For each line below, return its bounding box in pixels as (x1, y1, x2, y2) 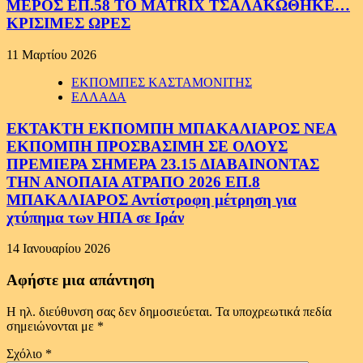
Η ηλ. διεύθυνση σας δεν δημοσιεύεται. (6, 304, 212, 318)
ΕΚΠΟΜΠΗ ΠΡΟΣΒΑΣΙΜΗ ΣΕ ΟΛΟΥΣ (6, 137, 288, 155)
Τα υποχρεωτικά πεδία (216, 304, 331, 318)
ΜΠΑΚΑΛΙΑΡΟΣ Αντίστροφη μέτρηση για (6, 190, 297, 208)
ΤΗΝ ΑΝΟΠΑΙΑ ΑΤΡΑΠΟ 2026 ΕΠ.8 (6, 173, 260, 190)
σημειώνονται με (6, 318, 97, 333)
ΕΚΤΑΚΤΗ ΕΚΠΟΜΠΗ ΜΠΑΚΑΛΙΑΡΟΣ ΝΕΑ (6, 119, 337, 137)
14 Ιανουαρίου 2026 (6, 241, 110, 256)
